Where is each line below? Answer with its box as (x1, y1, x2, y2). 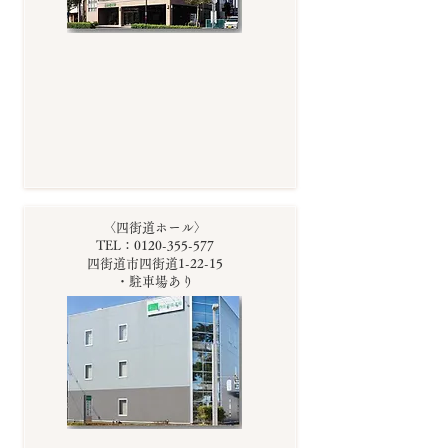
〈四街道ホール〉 (103, 221, 207, 234)
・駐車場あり (116, 275, 194, 288)
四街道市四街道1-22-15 (87, 257, 223, 270)
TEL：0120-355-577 (96, 239, 214, 252)
